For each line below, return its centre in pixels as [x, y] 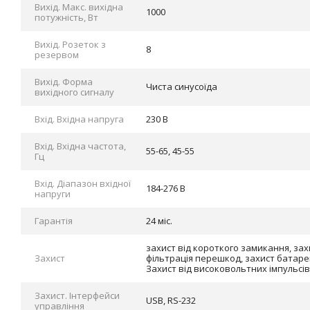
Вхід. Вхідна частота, [80, 146]
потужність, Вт [66, 17]
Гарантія [54, 221]
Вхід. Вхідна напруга [79, 119]
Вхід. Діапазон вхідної [83, 183]
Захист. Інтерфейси [77, 295]
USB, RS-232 [171, 300]
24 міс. [159, 221]
